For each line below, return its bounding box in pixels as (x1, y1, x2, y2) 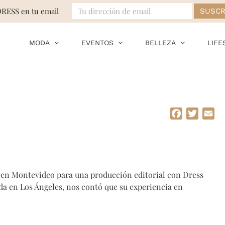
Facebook (182, 108, 217, 119)
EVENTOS (81, 39, 114, 47)
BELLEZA (145, 39, 176, 47)
